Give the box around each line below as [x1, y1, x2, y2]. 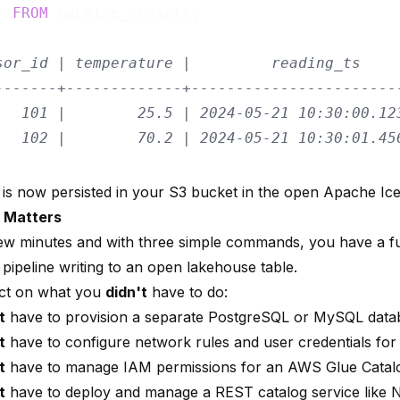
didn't [105, 282, 147, 301]
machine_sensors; [48, 4, 200, 21]
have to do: [147, 282, 228, 301]
